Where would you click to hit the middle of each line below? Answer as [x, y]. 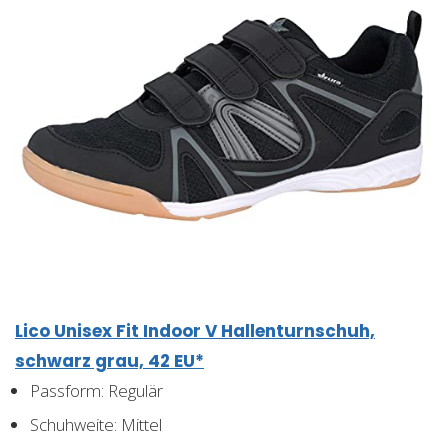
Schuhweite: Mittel [96, 424]
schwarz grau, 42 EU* [109, 360]
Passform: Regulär [96, 390]
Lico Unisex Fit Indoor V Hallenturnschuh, [195, 330]
